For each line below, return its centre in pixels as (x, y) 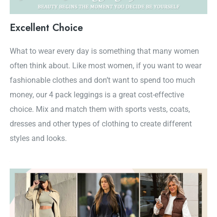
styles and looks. (38, 139)
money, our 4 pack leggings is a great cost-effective (97, 95)
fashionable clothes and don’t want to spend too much (102, 80)
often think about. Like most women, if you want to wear (106, 66)
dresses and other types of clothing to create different (101, 124)
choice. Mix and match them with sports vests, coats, (100, 109)
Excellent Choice (46, 28)
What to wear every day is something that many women (104, 51)
